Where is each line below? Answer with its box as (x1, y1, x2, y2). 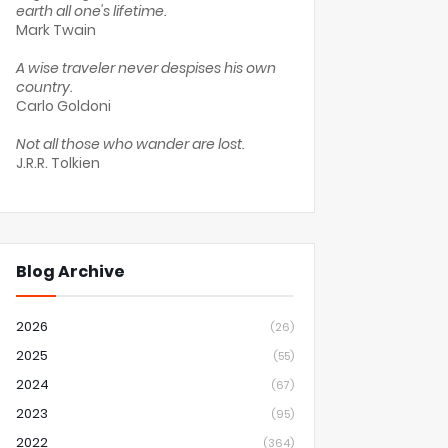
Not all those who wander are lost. (16, 134, 244, 154)
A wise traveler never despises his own (16, 58, 276, 78)
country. (16, 77, 72, 97)
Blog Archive (16, 260, 125, 283)
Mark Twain (16, 20, 96, 40)
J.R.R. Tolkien (16, 153, 100, 173)
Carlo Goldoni (16, 96, 111, 116)
